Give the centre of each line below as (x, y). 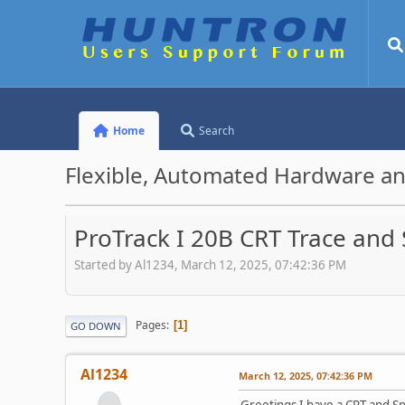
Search (217, 131)
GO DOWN (96, 325)
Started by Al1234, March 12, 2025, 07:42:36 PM (210, 264)
